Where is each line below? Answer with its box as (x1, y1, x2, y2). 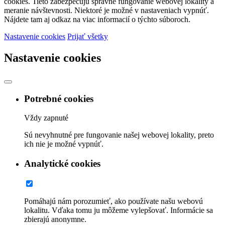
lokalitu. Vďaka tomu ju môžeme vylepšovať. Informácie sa (24, 205, 213, 214)
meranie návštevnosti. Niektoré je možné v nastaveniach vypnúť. (4, 6, 209, 15)
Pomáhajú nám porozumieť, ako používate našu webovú (24, 196, 203, 205)
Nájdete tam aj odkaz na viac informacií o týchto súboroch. (4, 15, 190, 24)
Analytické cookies (24, 158, 100, 169)
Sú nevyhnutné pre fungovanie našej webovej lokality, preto (24, 131, 214, 140)
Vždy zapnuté (24, 114, 68, 123)
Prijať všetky (67, 32, 108, 41)
